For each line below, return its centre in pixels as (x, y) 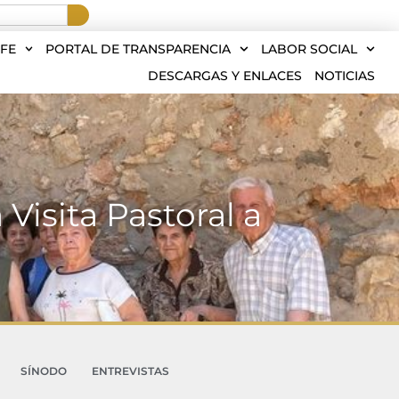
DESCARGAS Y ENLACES (225, 76)
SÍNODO (43, 371)
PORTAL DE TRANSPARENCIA (138, 49)
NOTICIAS (345, 76)
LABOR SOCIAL (309, 49)
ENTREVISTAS (130, 371)
